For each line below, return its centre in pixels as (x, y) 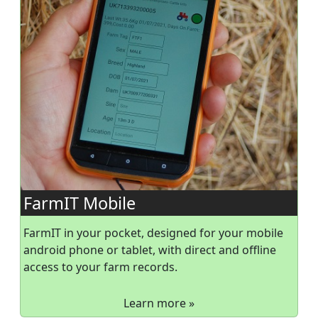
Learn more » (159, 303)
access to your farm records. (100, 267)
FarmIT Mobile (79, 203)
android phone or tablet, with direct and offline (150, 250)
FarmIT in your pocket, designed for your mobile (153, 232)
